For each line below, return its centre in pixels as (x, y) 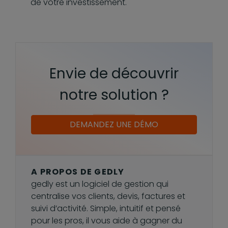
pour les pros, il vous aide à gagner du (107, 220)
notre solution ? (114, 95)
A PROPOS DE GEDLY (78, 172)
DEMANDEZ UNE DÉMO (114, 124)
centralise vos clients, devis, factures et (108, 196)
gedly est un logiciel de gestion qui (100, 184)
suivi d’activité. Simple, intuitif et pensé (106, 208)
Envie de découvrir (114, 73)
